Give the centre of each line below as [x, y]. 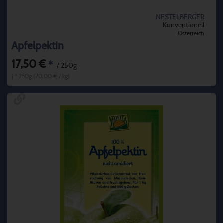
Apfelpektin [38, 46]
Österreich [191, 33]
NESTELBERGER [180, 17]
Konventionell [183, 25]
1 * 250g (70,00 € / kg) [41, 76]
